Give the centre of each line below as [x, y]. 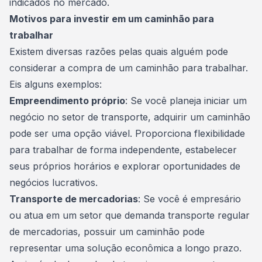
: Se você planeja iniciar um [186, 101]
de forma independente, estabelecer [155, 150]
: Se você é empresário [189, 199]
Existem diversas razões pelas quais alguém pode [119, 51]
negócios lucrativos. [54, 182]
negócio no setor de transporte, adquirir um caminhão [130, 117]
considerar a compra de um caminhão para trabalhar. [129, 68]
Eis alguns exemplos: [56, 84]
